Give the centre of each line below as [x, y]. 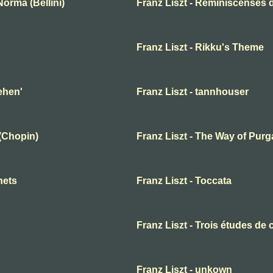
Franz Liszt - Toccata [184, 181]
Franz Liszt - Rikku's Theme [200, 48]
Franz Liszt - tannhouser [193, 92]
